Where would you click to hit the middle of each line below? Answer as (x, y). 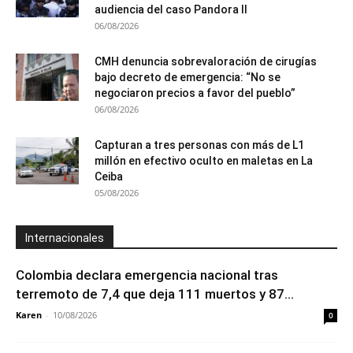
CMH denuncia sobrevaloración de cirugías (206, 61)
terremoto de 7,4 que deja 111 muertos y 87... (155, 294)
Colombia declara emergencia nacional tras (147, 275)
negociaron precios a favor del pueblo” (195, 93)
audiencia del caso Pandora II (171, 9)
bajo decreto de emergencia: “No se (188, 77)
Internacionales (65, 238)
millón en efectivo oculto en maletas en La (204, 160)
